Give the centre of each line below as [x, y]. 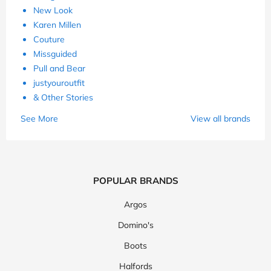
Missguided [55, 54]
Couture [49, 39]
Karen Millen [57, 24]
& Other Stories [63, 97]
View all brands [220, 118]
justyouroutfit [59, 83]
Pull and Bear [59, 68]
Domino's [135, 225]
